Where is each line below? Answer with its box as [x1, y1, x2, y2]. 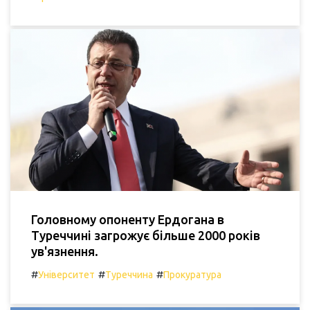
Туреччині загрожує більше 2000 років [31, 228, 260, 242]
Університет [38, 268, 95, 280]
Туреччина [105, 268, 153, 280]
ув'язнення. [31, 244, 98, 258]
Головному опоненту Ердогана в [31, 212, 224, 226]
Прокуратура [163, 268, 221, 280]
